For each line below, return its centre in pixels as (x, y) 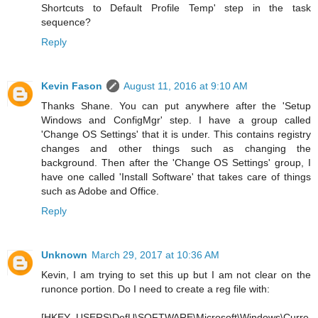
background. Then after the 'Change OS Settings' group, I (176, 162)
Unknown (64, 254)
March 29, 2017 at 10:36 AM (155, 254)
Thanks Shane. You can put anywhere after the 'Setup (176, 105)
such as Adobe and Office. (100, 191)
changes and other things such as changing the (176, 148)
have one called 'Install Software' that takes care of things (176, 176)
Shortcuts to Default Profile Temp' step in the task (176, 7)
